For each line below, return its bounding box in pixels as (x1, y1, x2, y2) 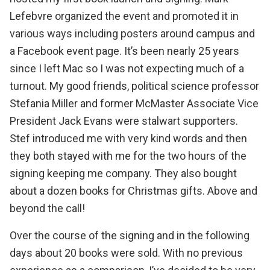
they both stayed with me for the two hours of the (10, 149, 246, 162)
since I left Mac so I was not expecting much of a (10, 62, 244, 75)
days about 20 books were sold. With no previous (10, 246, 243, 259)
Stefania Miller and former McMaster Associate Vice (10, 97, 259, 110)
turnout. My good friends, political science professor (10, 80, 259, 92)
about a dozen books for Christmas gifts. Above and (10, 184, 257, 197)
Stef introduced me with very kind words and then (10, 132, 247, 145)
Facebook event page (17, 45, 119, 57)
